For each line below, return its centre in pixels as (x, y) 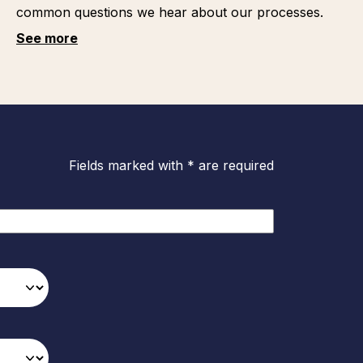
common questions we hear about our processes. (169, 12)
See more (47, 38)
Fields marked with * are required (171, 165)
